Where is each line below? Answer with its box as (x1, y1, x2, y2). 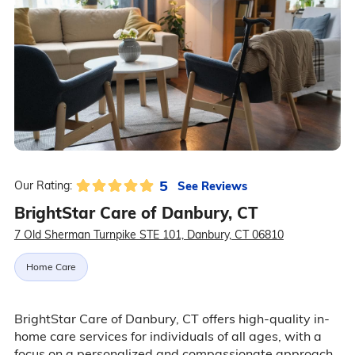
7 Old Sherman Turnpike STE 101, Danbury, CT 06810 (13, 227, 284, 242)
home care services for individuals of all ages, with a (13, 328, 322, 345)
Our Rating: (13, 178, 72, 193)
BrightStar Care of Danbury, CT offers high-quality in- (13, 311, 330, 327)
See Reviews (177, 177, 247, 193)
